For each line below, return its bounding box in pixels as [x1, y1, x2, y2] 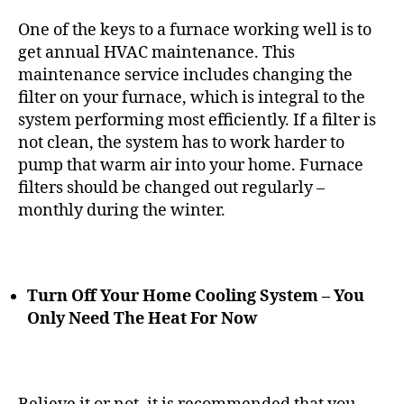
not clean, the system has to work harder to [18, 132, 344, 153]
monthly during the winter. [18, 199, 225, 221]
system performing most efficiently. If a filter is [18, 109, 376, 131]
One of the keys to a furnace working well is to [18, 19, 372, 41]
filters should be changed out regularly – [18, 177, 325, 198]
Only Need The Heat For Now [27, 308, 257, 329]
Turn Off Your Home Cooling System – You [27, 285, 364, 307]
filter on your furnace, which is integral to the [18, 87, 365, 108]
